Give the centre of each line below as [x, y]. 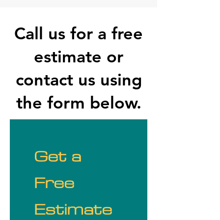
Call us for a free [79, 33]
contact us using [79, 80]
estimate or [79, 56]
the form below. [79, 103]
